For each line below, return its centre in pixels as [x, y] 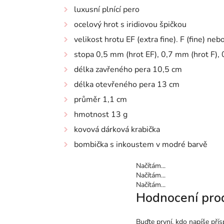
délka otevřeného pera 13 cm [127, 84]
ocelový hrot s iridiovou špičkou [130, 24]
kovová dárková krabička [117, 129]
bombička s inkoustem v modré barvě [141, 144]
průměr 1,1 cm [100, 99]
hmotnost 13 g [101, 114]
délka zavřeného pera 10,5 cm [128, 69]
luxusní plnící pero [107, 9]
